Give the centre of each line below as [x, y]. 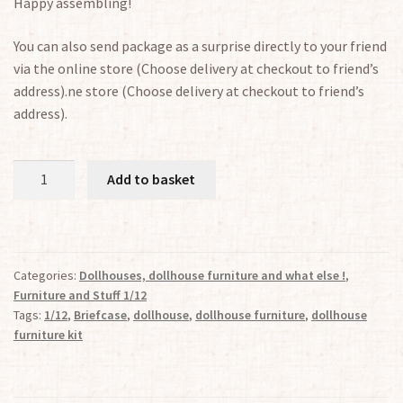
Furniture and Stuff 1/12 [80, 296]
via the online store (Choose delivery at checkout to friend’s [196, 68]
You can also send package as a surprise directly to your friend [200, 45]
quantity [39, 215]
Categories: [46, 276]
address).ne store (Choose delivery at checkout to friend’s [189, 90]
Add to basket [152, 179]
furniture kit [48, 335]
